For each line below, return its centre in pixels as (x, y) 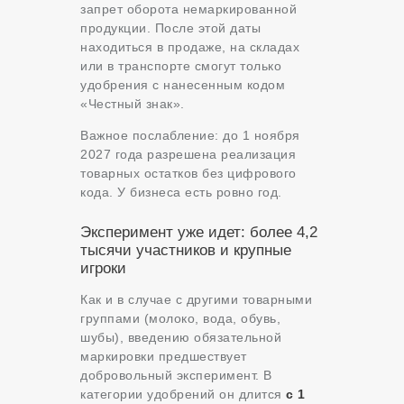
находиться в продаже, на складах (190, 47)
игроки (103, 269)
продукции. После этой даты (170, 28)
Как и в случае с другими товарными (196, 300)
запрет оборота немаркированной (188, 9)
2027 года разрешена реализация (188, 155)
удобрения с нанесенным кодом (183, 85)
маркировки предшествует (164, 357)
